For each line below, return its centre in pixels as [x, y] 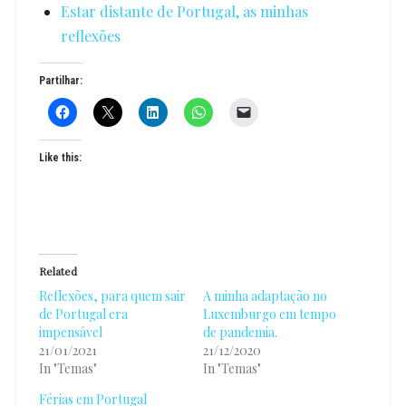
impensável [70, 332]
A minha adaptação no [265, 295]
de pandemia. [240, 332]
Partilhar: [60, 80]
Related [58, 271]
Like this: [60, 157]
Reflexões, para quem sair [112, 295]
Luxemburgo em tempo [270, 314]
